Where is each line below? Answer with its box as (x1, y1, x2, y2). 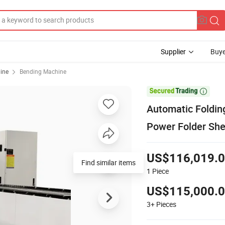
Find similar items (81, 157, 136, 167)
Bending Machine (20, 67, 66, 75)
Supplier (161, 47, 186, 56)
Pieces (156, 199, 176, 209)
